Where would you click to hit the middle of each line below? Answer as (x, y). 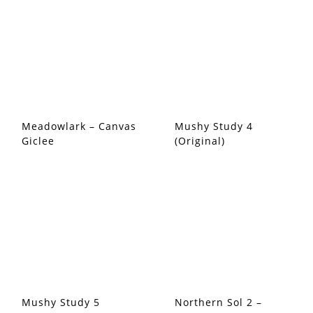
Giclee (38, 141)
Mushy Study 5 (61, 302)
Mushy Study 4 (214, 126)
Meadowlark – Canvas (79, 126)
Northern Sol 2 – (218, 302)
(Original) (200, 141)
